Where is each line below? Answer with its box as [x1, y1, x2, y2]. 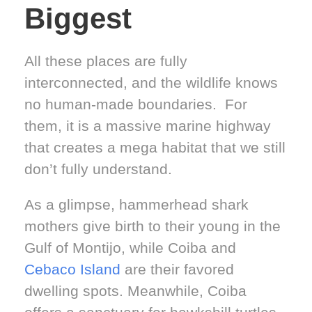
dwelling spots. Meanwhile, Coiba [24, 282, 247, 299]
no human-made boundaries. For [24, 95, 247, 112]
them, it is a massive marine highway [24, 117, 271, 134]
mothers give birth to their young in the [24, 217, 281, 234]
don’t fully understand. [24, 160, 172, 177]
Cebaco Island [24, 260, 120, 277]
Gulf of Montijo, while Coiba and [24, 239, 236, 256]
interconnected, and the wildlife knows [24, 74, 278, 91]
